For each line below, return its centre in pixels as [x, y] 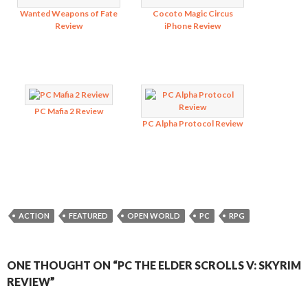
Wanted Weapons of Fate [69, 13]
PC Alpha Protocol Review [192, 123]
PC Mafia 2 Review [69, 111]
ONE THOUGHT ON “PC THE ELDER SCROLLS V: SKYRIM [154, 265]
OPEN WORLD [154, 216]
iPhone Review [192, 26]
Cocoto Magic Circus [192, 13]
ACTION [34, 216]
